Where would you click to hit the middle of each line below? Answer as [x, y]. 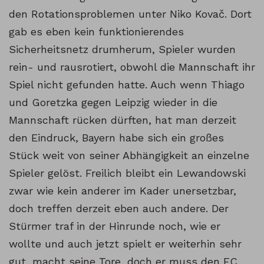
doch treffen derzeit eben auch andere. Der [119, 209]
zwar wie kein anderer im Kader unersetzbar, [123, 191]
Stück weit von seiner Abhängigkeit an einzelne [129, 156]
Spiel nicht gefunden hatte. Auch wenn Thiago [127, 85]
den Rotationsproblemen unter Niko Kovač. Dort [130, 14]
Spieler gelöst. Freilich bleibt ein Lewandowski [127, 173]
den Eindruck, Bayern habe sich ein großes [116, 138]
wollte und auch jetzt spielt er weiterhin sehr [125, 244]
